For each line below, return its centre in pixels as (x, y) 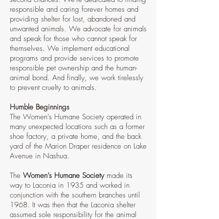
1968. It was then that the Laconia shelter (73, 205)
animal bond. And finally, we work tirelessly (77, 78)
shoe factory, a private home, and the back (76, 136)
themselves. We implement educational (70, 48)
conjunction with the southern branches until (75, 195)
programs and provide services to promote (74, 58)
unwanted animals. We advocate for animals (78, 29)
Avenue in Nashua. (40, 156)
